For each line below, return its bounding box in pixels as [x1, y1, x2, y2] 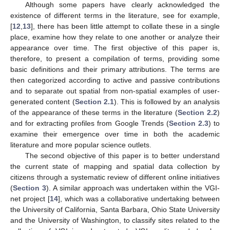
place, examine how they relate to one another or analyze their [10, 32, 220, 41]
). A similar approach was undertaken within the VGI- [46, 183, 220, 192]
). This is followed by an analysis [114, 97, 220, 106]
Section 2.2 [178, 108, 218, 117]
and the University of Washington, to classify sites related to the [10, 216, 220, 224]
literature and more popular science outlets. [10, 140, 151, 149]
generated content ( [10, 97, 75, 106]
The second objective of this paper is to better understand [25, 151, 220, 160]
